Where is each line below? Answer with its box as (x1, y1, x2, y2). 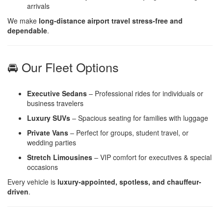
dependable (7, 25, 47, 35)
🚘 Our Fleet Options (7, 57, 119, 76)
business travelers (27, 98, 83, 108)
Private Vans (27, 127, 68, 137)
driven (7, 186, 28, 196)
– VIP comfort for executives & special (92, 152, 212, 162)
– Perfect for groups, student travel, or (68, 127, 189, 137)
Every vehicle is (7, 176, 57, 187)
